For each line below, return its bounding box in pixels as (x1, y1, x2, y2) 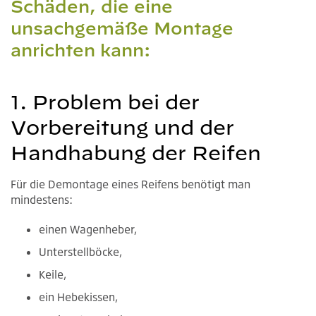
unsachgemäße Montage (11, 18, 233, 38)
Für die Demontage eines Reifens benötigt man (11, 176, 250, 191)
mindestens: (11, 192, 73, 207)
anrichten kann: (11, 39, 150, 60)
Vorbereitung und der (11, 115, 234, 139)
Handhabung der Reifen (11, 140, 261, 164)
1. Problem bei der (11, 90, 200, 114)
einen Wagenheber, (39, 221, 138, 236)
